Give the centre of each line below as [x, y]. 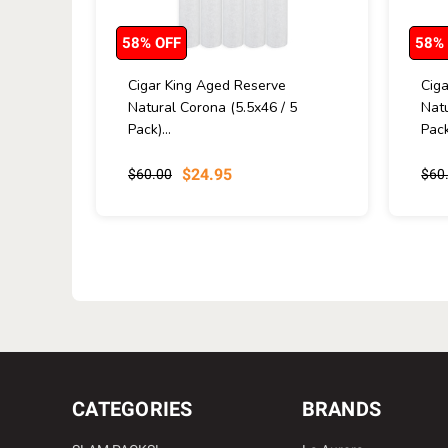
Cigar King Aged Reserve [207, 85]
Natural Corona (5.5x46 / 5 [212, 107]
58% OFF [151, 42]
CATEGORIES [132, 408]
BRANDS [341, 408]
